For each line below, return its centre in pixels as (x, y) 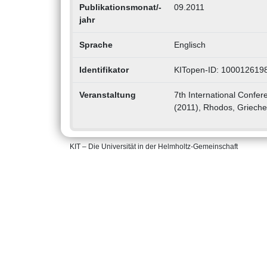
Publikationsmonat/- (120, 7)
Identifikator (104, 70)
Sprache (96, 45)
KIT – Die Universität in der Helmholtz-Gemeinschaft (154, 147)
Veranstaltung (107, 95)
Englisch (190, 45)
